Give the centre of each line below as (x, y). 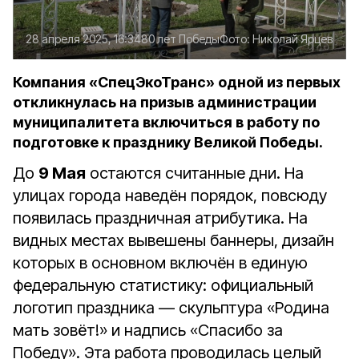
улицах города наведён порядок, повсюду (170, 196)
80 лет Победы (180, 39)
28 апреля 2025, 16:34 (83, 39)
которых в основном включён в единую (160, 263)
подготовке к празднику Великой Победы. (168, 142)
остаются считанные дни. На (195, 173)
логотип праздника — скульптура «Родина (171, 308)
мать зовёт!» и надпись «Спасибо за (148, 330)
